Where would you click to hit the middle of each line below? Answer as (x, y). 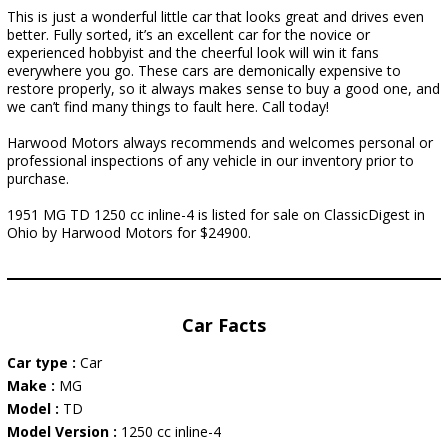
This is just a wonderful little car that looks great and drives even (215, 16)
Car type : (43, 362)
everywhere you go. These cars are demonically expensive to (204, 70)
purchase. (38, 178)
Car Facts (224, 325)
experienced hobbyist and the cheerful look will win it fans (193, 52)
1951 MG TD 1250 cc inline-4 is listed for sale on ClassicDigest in (216, 214)
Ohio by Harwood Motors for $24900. (129, 232)
